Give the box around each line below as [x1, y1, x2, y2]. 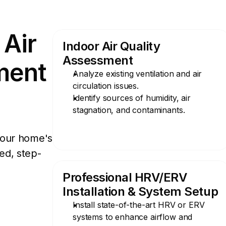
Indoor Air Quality [63, 39, 160, 53]
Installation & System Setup [63, 184, 218, 199]
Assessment [63, 53, 133, 68]
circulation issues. [73, 81, 139, 91]
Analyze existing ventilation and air [73, 69, 202, 79]
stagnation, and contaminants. [73, 105, 185, 115]
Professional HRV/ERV [63, 170, 187, 185]
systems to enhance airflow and [73, 212, 193, 222]
